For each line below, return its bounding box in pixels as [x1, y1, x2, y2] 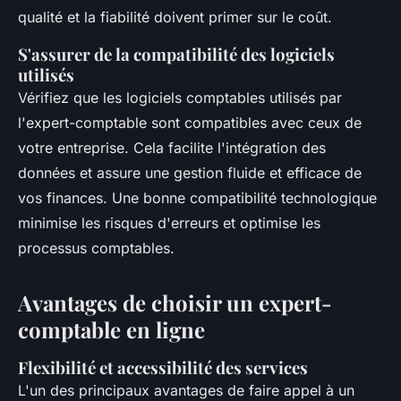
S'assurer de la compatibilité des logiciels [18, 43, 335, 66]
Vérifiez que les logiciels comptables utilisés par [18, 89, 342, 107]
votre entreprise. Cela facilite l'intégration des [18, 139, 326, 158]
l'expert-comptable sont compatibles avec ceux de [18, 114, 362, 132]
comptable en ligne [18, 315, 205, 345]
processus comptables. [18, 239, 175, 258]
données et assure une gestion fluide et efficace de [18, 164, 362, 183]
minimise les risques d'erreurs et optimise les [18, 214, 320, 233]
